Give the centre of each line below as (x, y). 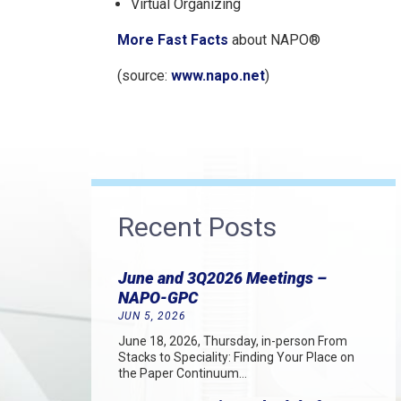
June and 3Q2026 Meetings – (222, 278)
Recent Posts (197, 227)
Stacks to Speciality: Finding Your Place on (236, 357)
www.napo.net (218, 76)
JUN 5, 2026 (152, 316)
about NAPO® (274, 40)
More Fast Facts (172, 40)
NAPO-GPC (158, 298)
